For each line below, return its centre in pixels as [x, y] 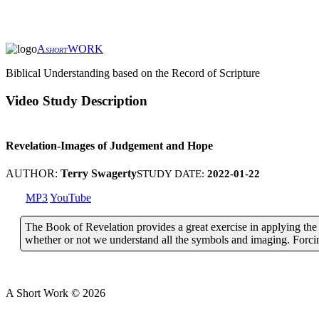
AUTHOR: [33, 174]
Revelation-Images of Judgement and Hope [109, 145]
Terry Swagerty [99, 174]
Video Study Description [77, 100]
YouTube [70, 198]
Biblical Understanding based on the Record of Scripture [133, 73]
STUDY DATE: [172, 174]
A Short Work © [44, 293]
